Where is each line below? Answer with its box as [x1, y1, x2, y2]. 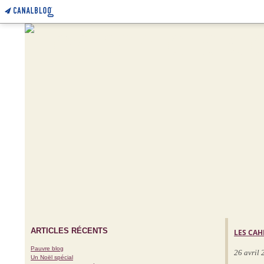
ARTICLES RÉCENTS [31, 226, 108, 235]
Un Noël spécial [31, 254, 73, 260]
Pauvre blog [31, 245, 64, 252]
